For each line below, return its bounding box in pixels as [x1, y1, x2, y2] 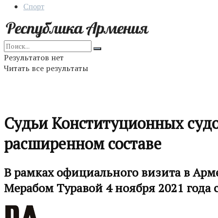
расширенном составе [4, 133, 162, 154]
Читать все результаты [4, 63, 88, 73]
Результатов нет [4, 52, 64, 63]
